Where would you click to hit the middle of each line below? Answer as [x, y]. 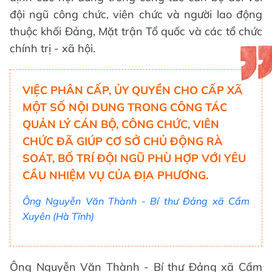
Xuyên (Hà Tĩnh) [58, 216]
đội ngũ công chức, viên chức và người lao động [136, 15]
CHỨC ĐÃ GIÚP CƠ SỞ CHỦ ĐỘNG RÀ [123, 141]
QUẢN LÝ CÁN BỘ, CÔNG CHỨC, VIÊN [121, 124]
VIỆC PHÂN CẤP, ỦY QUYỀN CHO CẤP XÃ [133, 90]
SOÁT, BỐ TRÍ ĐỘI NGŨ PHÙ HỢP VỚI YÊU [134, 158]
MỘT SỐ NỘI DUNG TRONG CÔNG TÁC [125, 107]
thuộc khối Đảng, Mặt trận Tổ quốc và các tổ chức [136, 32]
